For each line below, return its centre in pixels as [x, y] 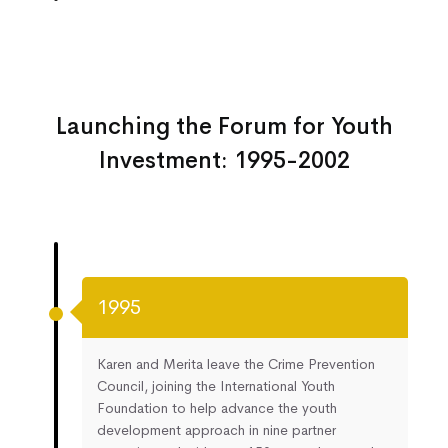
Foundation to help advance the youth [217, 408]
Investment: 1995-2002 [224, 161]
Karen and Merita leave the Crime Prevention [236, 364]
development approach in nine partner [216, 430]
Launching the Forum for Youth [224, 127]
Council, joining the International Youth [216, 386]
